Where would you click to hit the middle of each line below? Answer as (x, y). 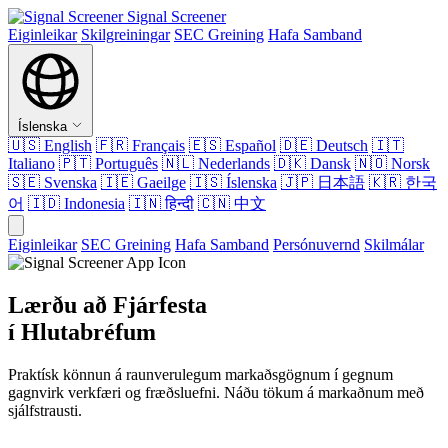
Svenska (68, 182)
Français (156, 145)
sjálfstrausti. (45, 410)
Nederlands (232, 163)
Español (248, 145)
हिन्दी (177, 203)
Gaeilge (159, 182)
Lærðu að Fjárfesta (107, 304)
